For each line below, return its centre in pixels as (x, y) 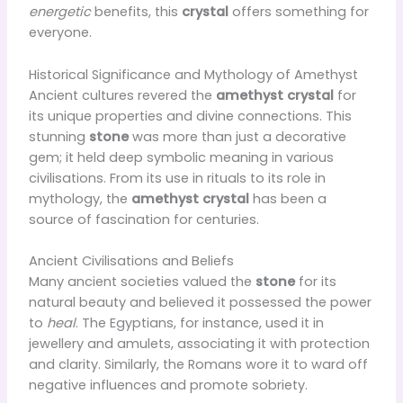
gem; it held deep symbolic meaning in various (181, 157)
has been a (287, 198)
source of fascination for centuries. (143, 219)
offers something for (298, 12)
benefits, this (136, 12)
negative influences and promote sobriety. (168, 385)
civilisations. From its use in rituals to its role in (177, 178)
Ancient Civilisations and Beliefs (131, 261)
